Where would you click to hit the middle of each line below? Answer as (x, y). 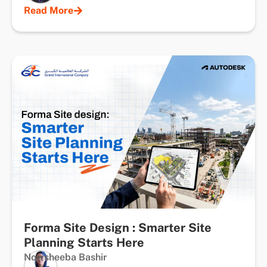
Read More (49, 10)
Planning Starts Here (84, 242)
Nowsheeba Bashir (65, 257)
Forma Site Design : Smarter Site (118, 227)
